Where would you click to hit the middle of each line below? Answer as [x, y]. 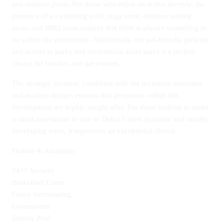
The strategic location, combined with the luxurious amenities [107, 83]
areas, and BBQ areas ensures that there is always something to [109, 28]
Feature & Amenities [44, 151]
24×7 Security [33, 170]
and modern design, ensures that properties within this [95, 95]
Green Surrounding [42, 194]
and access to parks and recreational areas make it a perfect [103, 52]
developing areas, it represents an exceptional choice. [94, 131]
